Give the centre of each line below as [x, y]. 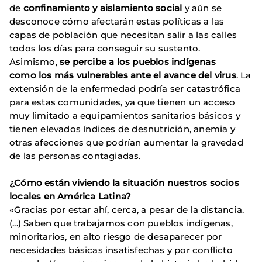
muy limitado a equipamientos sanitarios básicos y [125, 115]
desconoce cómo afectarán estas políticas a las [117, 21]
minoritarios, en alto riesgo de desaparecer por [116, 236]
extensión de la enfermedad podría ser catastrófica [125, 88]
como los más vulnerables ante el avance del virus [123, 75]
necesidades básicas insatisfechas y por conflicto [121, 250]
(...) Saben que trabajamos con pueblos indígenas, [121, 223]
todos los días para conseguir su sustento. [105, 48]
